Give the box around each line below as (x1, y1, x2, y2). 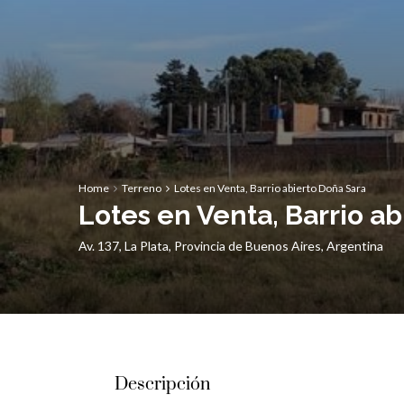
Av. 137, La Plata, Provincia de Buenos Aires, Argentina (78, 238, 383, 253)
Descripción (115, 373, 210, 396)
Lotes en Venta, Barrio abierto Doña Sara (174, 181, 366, 195)
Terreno (122, 181, 161, 195)
